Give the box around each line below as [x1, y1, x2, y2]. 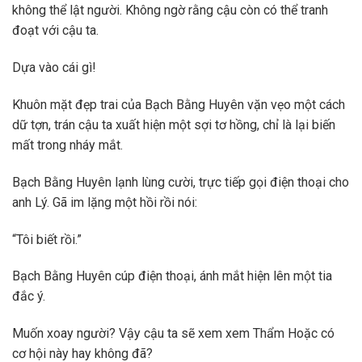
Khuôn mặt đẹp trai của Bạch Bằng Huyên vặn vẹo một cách [12, 96, 345, 112]
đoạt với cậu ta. [12, 23, 99, 39]
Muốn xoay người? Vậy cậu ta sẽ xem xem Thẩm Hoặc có [12, 326, 335, 342]
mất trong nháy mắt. [12, 137, 123, 153]
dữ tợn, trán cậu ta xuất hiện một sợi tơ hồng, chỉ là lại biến [12, 116, 335, 133]
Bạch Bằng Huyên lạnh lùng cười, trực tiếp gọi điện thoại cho [12, 174, 349, 190]
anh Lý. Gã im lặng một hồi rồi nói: [12, 194, 197, 210]
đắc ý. [12, 288, 45, 305]
